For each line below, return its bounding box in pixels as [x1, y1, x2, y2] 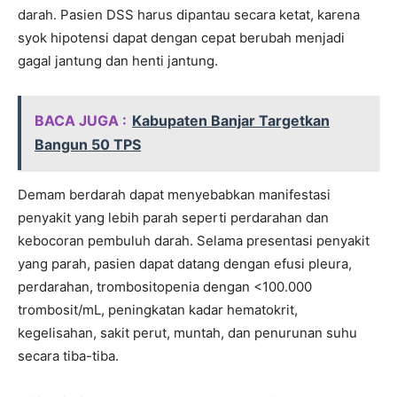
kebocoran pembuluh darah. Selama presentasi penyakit [18, 232, 370, 250]
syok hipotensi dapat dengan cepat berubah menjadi [18, 29, 345, 47]
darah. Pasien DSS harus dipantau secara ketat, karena [18, 6, 360, 24]
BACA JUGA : [35, 112, 127, 130]
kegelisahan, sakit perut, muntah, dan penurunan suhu [18, 324, 357, 342]
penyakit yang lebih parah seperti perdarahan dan [18, 209, 329, 227]
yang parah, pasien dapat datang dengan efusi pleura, [18, 255, 352, 273]
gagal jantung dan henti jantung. [18, 52, 218, 70]
